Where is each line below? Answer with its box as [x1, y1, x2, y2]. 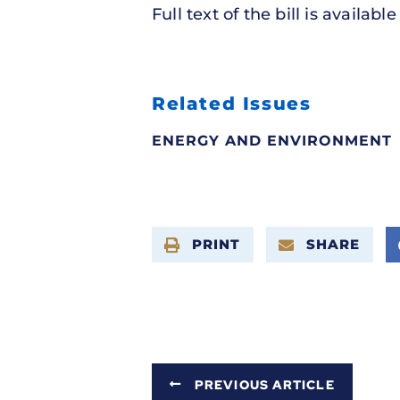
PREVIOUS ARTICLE [195, 376, 335, 394]
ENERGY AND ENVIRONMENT [152, 132, 392, 150]
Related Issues [152, 93, 312, 115]
